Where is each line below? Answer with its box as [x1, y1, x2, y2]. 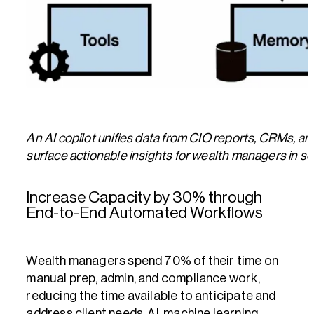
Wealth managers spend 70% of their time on [26, 254, 279, 268]
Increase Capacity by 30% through [26, 189, 263, 205]
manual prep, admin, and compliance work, [26, 272, 260, 285]
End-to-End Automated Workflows [26, 204, 266, 221]
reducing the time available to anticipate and [26, 289, 276, 303]
